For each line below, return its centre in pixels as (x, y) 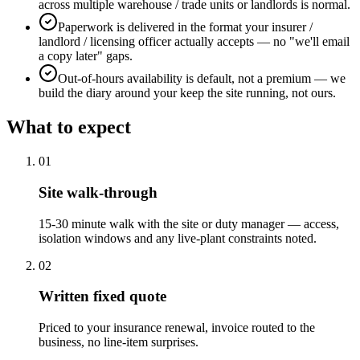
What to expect (69, 127)
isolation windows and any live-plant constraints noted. (178, 238)
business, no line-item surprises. (119, 342)
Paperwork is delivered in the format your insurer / (185, 27)
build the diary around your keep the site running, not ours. (187, 93)
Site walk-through (98, 192)
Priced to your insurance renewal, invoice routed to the (177, 328)
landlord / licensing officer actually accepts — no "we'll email (194, 42)
